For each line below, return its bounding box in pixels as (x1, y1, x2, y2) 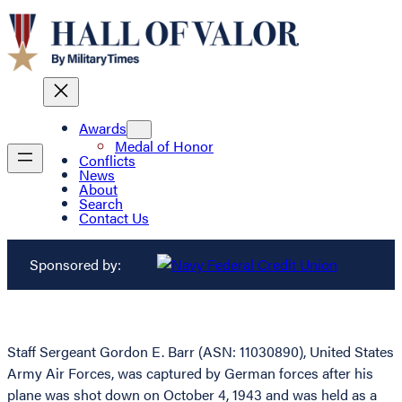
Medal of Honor (115, 135, 214, 157)
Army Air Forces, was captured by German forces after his (7, 363, 373, 384)
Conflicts (79, 150, 135, 171)
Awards (79, 118, 127, 139)
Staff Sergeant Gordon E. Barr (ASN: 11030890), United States (7, 341, 394, 363)
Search (79, 193, 123, 214)
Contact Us (79, 207, 149, 229)
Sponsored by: (29, 254, 121, 275)
